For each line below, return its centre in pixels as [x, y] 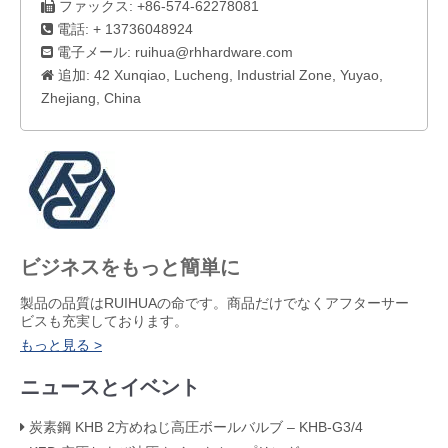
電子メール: [94, 52]
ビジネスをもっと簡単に [130, 267]
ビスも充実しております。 [104, 321]
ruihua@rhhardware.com [214, 52]
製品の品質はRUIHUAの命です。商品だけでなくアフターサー [214, 303]
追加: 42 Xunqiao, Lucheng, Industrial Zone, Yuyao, [218, 75]
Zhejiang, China [91, 98]
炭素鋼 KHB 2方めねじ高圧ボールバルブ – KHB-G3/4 [196, 427]
